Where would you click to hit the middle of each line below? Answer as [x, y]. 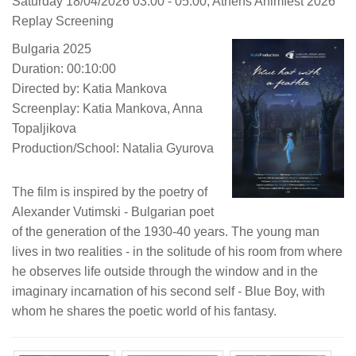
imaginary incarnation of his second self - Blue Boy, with [168, 291]
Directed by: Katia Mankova [89, 88]
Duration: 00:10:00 [64, 68]
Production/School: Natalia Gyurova [113, 148]
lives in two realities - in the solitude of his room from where [177, 251]
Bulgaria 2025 [52, 48]
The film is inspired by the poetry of [110, 192]
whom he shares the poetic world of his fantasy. [144, 311]
